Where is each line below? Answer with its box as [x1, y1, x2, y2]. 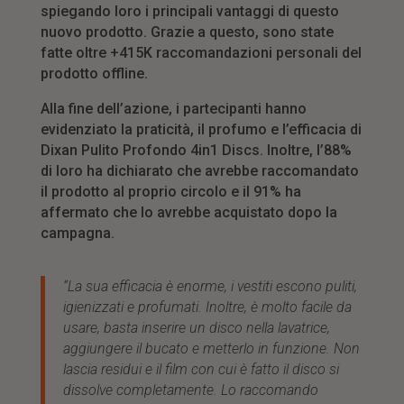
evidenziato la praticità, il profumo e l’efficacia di [40, 121, 362, 139]
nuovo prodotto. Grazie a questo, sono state [40, 23, 334, 41]
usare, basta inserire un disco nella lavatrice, [62, 319, 330, 337]
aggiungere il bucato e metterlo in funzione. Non [62, 340, 360, 358]
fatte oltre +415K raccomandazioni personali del [40, 44, 362, 62]
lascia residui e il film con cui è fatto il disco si [62, 361, 339, 379]
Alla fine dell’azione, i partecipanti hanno [40, 100, 307, 118]
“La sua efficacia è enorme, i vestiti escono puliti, [62, 278, 357, 296]
